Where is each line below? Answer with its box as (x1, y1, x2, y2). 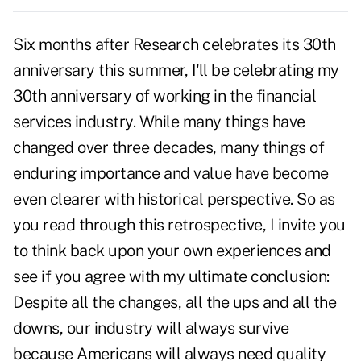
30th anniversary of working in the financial (13, 86, 316, 106)
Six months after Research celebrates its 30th (13, 35, 336, 55)
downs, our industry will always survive (13, 318, 289, 338)
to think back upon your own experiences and (13, 241, 331, 261)
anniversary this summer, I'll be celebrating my (13, 60, 339, 81)
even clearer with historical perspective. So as (13, 189, 335, 210)
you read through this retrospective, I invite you (13, 215, 346, 235)
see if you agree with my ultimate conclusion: (13, 267, 330, 287)
